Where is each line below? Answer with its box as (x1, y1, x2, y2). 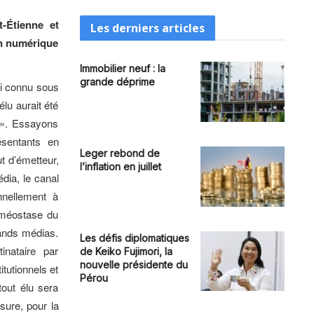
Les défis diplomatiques (79, 231, 189, 244)
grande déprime (79, 76, 155, 88)
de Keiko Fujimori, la (79, 245, 172, 257)
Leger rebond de (79, 146, 160, 159)
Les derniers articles (90, 20, 205, 36)
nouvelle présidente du (79, 258, 188, 271)
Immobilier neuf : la (79, 62, 165, 74)
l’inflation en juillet (79, 160, 161, 172)
